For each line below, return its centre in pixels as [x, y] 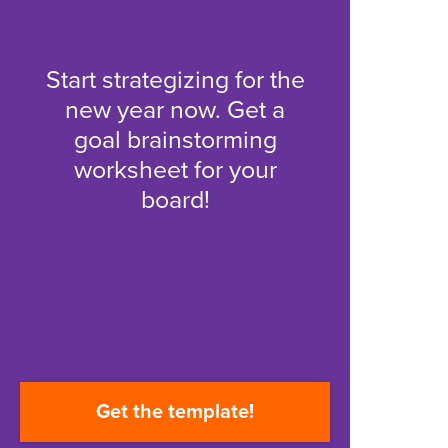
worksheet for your [175, 170]
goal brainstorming [175, 140]
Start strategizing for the [175, 80]
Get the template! [175, 412]
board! [175, 200]
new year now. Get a [175, 110]
